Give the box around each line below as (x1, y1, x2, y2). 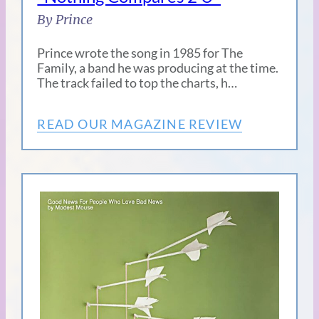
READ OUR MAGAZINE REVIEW (37, 115, 243, 132)
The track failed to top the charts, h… (37, 74, 238, 90)
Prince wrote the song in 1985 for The (37, 44, 244, 61)
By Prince (37, 11, 93, 28)
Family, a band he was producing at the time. (37, 59, 279, 75)
